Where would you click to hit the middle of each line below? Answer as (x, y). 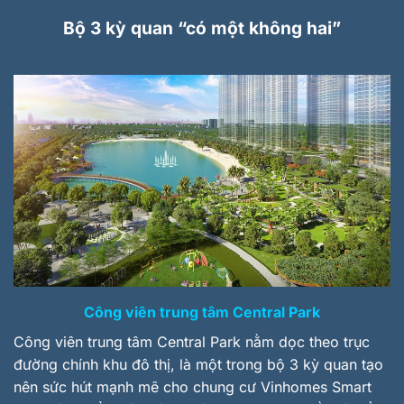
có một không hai (259, 28)
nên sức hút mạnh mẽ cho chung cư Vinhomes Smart (193, 387)
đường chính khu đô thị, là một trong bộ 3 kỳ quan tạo (198, 365)
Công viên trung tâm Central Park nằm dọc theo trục (192, 342)
